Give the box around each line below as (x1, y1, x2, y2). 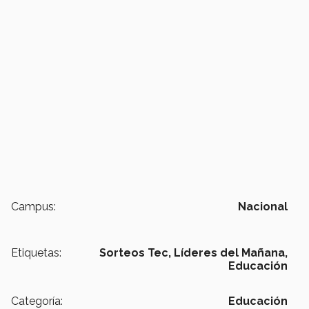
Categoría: (11, 294, 63, 308)
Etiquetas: (11, 246, 61, 259)
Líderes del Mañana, (174, 246, 288, 259)
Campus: (11, 199, 56, 213)
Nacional (238, 199, 288, 213)
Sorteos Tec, (99, 246, 171, 259)
